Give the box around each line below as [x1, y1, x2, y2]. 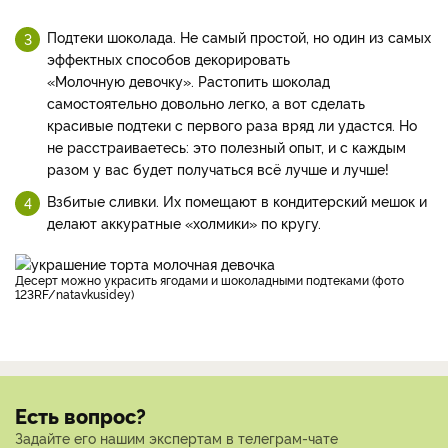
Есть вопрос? [15, 402, 146, 430]
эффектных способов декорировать [47, 49, 290, 69]
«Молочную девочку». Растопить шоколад [47, 71, 330, 91]
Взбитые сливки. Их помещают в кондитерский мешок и [47, 191, 427, 211]
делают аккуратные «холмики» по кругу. [47, 213, 321, 233]
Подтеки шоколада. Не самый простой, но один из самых [47, 27, 431, 47]
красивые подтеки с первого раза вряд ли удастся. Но [47, 115, 417, 135]
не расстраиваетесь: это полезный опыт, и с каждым [47, 137, 406, 157]
